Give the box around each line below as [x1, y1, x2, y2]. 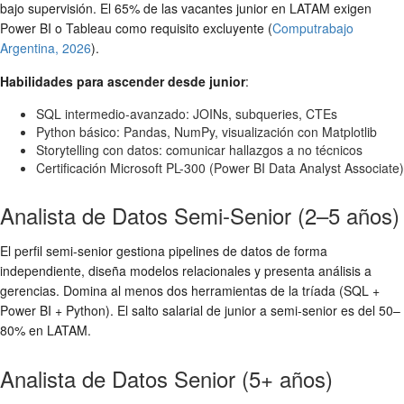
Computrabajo [272, 19, 353, 37]
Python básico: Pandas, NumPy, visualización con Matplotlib [36, 123, 377, 141]
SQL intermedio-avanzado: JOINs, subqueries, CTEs [36, 105, 337, 123]
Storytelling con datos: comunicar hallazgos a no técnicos [36, 141, 363, 159]
